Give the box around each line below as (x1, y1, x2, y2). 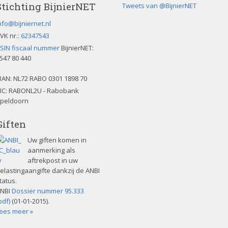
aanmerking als (27, 146, 75, 155)
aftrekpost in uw (27, 156, 78, 165)
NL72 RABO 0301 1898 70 (13, 74, 87, 83)
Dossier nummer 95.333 (12, 186, 84, 195)
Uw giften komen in (27, 135, 87, 145)
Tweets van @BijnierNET (122, 1, 196, 10)
